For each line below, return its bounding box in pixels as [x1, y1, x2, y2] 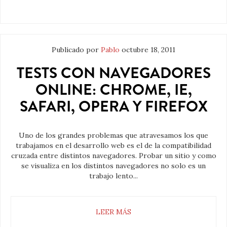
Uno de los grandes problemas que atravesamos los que [19, 131, 208, 140]
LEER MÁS [96, 207, 131, 217]
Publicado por [52, 45, 101, 55]
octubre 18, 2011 [122, 45, 175, 55]
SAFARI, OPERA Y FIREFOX [19, 96, 208, 118]
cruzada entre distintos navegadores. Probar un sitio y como [11, 151, 216, 161]
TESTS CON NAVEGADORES [16, 62, 211, 84]
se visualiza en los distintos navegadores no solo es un [21, 161, 206, 171]
